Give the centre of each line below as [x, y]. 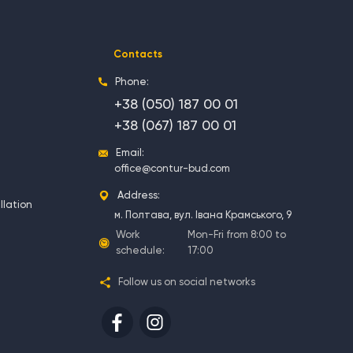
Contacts [137, 54]
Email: [130, 153]
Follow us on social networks [186, 282]
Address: [138, 195]
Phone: [132, 82]
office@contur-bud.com [172, 169]
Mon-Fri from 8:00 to [237, 235]
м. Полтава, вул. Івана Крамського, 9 [203, 215]
